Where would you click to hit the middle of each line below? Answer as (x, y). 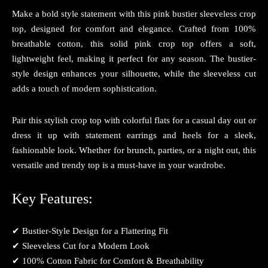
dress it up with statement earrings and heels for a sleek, (134, 135)
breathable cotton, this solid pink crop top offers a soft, (134, 44)
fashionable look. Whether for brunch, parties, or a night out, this (134, 150)
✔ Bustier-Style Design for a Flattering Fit (90, 231)
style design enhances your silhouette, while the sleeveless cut (134, 74)
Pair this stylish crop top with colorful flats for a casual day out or (134, 120)
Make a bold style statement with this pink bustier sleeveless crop (134, 14)
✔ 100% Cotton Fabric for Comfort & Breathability (108, 261)
